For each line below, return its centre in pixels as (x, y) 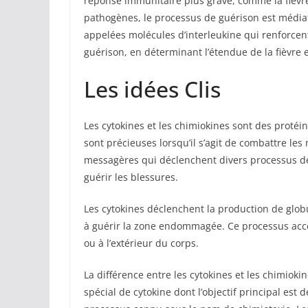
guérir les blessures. (131, 177)
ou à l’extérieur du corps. (141, 243)
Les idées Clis (152, 89)
